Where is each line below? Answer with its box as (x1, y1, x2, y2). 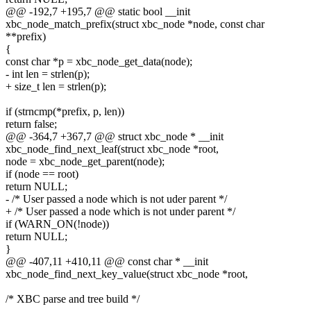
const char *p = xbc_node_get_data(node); (6, 55, 192, 67)
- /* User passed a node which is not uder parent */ (6, 192, 227, 205)
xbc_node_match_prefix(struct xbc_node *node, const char (6, 17, 264, 30)
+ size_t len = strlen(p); (6, 80, 106, 92)
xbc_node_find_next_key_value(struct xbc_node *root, (6, 267, 248, 280)
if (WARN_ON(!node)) (6, 217, 109, 230)
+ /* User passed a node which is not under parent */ (6, 205, 235, 217)
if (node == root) (6, 167, 78, 180)
